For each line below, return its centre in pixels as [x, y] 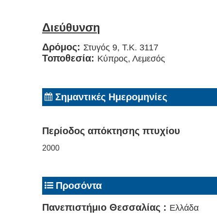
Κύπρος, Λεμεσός [131, 58]
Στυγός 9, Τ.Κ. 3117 [121, 47]
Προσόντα [79, 185]
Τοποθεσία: [70, 58]
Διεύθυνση [71, 27]
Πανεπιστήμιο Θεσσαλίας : [106, 207]
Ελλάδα [184, 208]
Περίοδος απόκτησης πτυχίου [111, 131]
